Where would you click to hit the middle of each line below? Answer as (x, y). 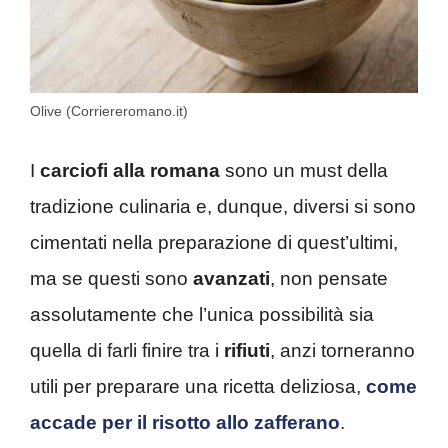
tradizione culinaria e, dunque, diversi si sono (223, 207)
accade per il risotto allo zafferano (185, 423)
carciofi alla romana (130, 171)
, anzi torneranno (342, 351)
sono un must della (304, 171)
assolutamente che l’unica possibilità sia (202, 315)
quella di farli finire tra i (127, 351)
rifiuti (247, 351)
